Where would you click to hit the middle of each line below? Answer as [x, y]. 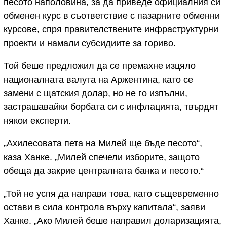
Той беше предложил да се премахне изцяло [100, 66]
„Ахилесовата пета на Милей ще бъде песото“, [103, 144]
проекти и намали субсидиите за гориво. [90, 43]
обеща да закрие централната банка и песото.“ [104, 171]
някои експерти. [37, 121]
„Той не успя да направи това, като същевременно [111, 194]
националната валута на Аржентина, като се [98, 80]
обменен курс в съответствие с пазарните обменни [112, 16]
